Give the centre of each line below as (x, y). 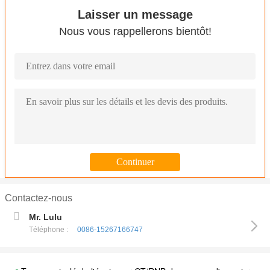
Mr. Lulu (46, 217)
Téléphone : (49, 230)
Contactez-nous (39, 198)
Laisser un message (135, 14)
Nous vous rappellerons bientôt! (135, 31)
